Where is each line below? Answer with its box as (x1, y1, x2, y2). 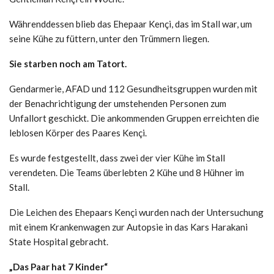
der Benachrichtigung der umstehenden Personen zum (9, 97, 226, 109)
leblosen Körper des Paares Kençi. (9, 127, 147, 138)
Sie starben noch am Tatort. (9, 57, 127, 69)
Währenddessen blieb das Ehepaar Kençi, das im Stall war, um (9, 18, 252, 29)
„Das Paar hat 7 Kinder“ (9, 261, 108, 272)
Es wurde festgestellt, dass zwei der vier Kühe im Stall (9, 152, 225, 163)
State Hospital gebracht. (9, 235, 108, 247)
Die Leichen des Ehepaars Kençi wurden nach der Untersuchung (9, 206, 264, 218)
